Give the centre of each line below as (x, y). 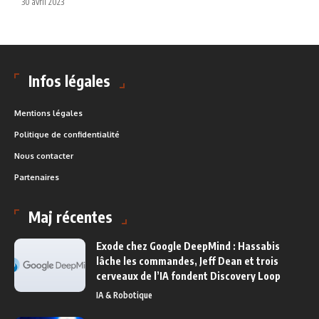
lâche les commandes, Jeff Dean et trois (187, 261)
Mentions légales (48, 113)
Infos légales (69, 80)
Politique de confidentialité (67, 134)
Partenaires (37, 177)
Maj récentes (70, 216)
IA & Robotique (124, 295)
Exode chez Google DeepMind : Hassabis (188, 246)
